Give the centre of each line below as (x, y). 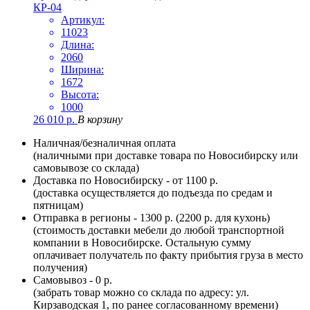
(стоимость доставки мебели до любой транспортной (159, 230)
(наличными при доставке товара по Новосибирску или (166, 156)
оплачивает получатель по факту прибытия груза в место (168, 255)
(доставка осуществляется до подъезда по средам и (153, 193)
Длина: (77, 45)
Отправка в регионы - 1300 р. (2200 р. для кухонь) (152, 218)
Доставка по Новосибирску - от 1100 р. (126, 181)
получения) (60, 268)
